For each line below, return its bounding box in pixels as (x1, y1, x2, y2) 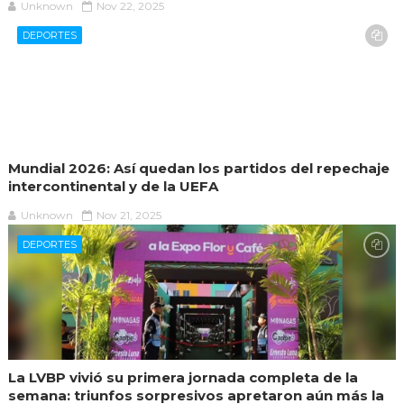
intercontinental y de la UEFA (7, 178, 218, 196)
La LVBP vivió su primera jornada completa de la (7, 369, 358, 387)
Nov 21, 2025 (96, 208, 161, 223)
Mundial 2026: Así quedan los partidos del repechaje (7, 160, 390, 178)
